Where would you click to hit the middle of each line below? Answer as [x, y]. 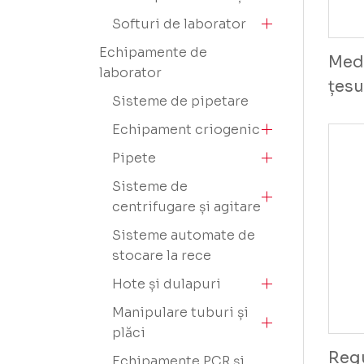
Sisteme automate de [184, 235]
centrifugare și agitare [186, 207]
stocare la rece [162, 256]
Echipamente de [153, 52]
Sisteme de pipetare [180, 101]
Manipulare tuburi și [180, 312]
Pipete [134, 158]
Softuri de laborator [179, 24]
